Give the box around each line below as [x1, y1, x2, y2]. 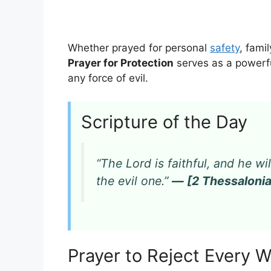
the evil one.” [96, 174, 172, 189]
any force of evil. [68, 72, 148, 85]
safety [210, 42, 240, 54]
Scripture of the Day [81, 111, 247, 132]
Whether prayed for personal [68, 42, 210, 54]
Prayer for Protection [68, 57, 174, 70]
